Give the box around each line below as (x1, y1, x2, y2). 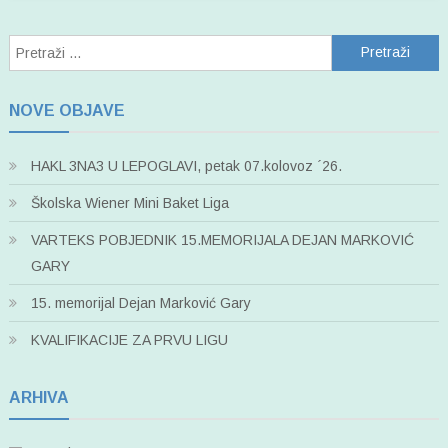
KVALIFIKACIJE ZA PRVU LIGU (30, 331, 228, 348)
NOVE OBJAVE (8, 101, 125, 119)
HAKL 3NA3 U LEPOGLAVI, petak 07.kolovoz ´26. (30, 157, 342, 174)
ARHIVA (8, 388, 69, 406)
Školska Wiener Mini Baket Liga (30, 194, 229, 211)
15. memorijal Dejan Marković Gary (30, 294, 251, 311)
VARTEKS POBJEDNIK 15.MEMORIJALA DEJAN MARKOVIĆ (30, 231, 414, 248)
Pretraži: (330, 37, 384, 54)
